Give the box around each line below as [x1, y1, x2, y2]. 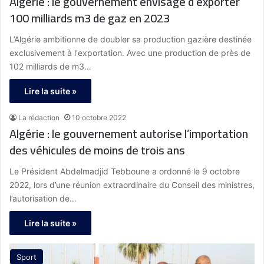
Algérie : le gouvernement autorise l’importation [9, 123, 248, 145]
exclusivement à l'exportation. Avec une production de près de [9, 48, 250, 58]
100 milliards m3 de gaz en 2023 [31, 7, 170, 29]
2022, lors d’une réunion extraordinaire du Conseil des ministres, [9, 180, 255, 190]
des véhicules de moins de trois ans [9, 139, 185, 161]
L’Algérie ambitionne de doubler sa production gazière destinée [9, 34, 252, 45]
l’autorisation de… [9, 193, 77, 204]
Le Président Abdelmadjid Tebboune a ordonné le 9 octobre [9, 166, 240, 177]
